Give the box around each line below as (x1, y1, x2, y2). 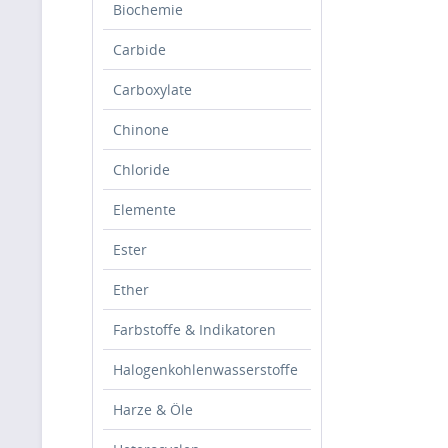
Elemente (113, 200, 176, 219)
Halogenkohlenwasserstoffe (113, 360, 298, 379)
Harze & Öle (113, 400, 193, 419)
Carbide (113, 40, 166, 59)
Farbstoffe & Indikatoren (113, 320, 276, 339)
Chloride (113, 160, 170, 179)
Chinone (113, 120, 169, 139)
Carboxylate (113, 80, 192, 99)
